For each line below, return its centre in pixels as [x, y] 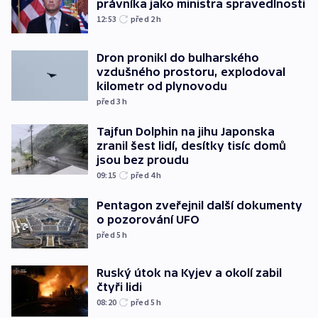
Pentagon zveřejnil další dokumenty [199, 205]
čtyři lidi [119, 287]
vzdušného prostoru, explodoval [191, 71]
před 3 [110, 101]
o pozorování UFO [148, 219]
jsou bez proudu [143, 159]
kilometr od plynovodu [162, 86]
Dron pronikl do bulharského [178, 57]
